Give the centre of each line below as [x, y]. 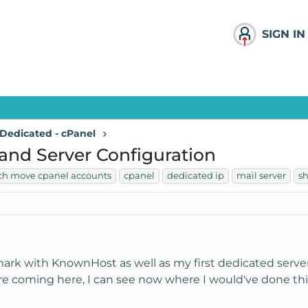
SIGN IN [283, 34]
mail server [261, 176]
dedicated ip [196, 176]
